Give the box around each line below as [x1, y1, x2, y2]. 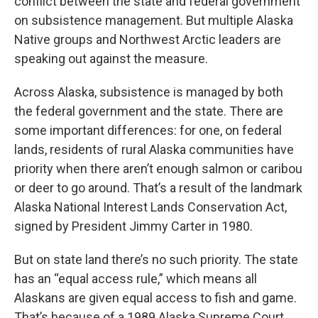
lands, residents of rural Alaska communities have [14, 142, 294, 158]
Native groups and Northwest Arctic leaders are [14, 32, 281, 48]
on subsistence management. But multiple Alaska [14, 13, 293, 28]
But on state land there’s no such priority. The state [14, 252, 298, 268]
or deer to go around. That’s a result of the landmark [14, 180, 302, 196]
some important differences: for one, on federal [14, 123, 282, 138]
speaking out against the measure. [14, 51, 208, 67]
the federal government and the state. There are [14, 104, 283, 119]
